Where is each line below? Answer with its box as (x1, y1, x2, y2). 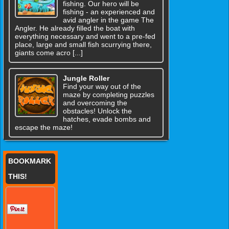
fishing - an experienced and (62, 8, 155, 16)
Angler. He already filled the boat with (15, 24, 135, 33)
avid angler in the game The (62, 16, 154, 25)
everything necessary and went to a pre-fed (15, 32, 155, 41)
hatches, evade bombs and (62, 115, 151, 124)
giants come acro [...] (15, 49, 83, 57)
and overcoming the (62, 99, 127, 107)
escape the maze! (15, 123, 73, 132)
